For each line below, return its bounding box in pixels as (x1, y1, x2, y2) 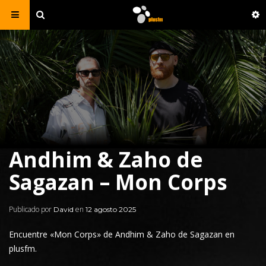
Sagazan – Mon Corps (9, 168, 227, 196)
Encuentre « (9, 229, 54, 240)
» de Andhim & (97, 229, 156, 240)
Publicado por (9, 204, 53, 214)
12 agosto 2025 (85, 205, 136, 214)
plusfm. (9, 243, 37, 254)
